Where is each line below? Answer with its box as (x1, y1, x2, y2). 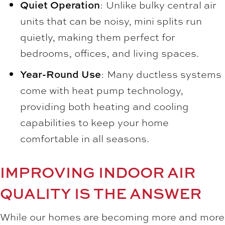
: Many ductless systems (101, 67, 221, 81)
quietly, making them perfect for (20, 30, 175, 44)
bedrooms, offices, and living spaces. (20, 46, 199, 60)
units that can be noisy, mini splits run (20, 14, 202, 28)
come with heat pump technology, (20, 83, 183, 97)
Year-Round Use (20, 67, 101, 81)
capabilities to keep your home (20, 116, 169, 130)
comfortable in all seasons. (20, 132, 149, 146)
